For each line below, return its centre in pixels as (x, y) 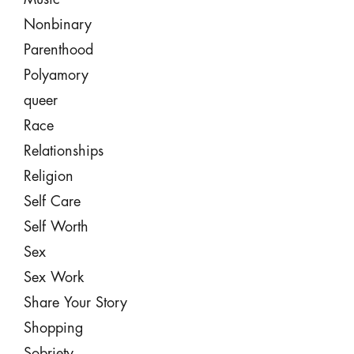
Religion (48, 176)
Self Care (52, 201)
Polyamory (56, 75)
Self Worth (56, 227)
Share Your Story (75, 303)
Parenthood (58, 50)
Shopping (53, 328)
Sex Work (53, 277)
